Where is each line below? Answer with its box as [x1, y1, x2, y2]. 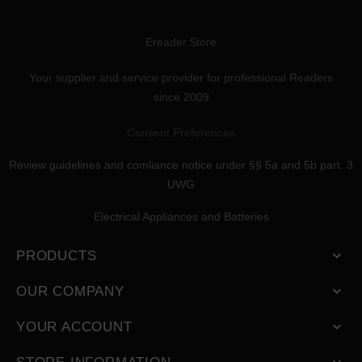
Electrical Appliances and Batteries [93, 210, 269, 224]
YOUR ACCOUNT [16, 319, 133, 335]
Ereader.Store [145, 36, 217, 49]
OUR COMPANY [16, 284, 124, 300]
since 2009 [153, 90, 209, 104]
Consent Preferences [127, 126, 235, 140]
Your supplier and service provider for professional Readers [29, 71, 333, 85]
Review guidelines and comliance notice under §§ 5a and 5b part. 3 [9, 158, 353, 172]
